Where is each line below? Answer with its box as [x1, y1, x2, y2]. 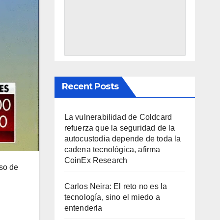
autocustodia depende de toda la [64, 134, 181, 143]
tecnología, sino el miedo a [64, 192, 160, 201]
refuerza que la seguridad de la [64, 123, 175, 132]
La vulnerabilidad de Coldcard [64, 112, 172, 121]
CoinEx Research [64, 156, 128, 165]
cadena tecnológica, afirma [64, 145, 161, 154]
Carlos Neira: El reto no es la [64, 182, 167, 191]
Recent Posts [61, 81, 118, 92]
